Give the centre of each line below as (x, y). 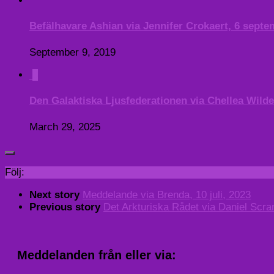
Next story (56, 194)
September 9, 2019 (72, 52)
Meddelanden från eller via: (97, 255)
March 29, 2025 (65, 127)
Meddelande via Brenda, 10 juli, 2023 (167, 194)
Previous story (66, 207)
